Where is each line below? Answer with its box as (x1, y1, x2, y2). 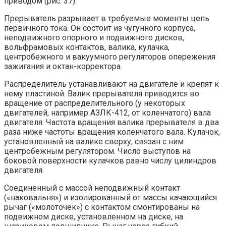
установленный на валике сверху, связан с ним (4, 137, 184, 147)
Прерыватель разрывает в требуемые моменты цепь (4, 14, 209, 24)
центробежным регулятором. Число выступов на (4, 146, 191, 156)
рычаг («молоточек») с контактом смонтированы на (4, 202, 200, 212)
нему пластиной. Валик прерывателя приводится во (4, 89, 199, 99)
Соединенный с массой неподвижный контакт (4, 183, 180, 193)
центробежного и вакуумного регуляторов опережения (4, 52, 215, 62)
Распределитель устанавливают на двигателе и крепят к (4, 79, 219, 89)
